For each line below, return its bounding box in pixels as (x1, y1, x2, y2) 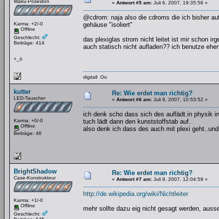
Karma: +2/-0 (14, 21, 43, 26)
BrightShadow (14, 168, 57, 175)
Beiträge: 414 (14, 40, 44, 45)
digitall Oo (83, 74, 107, 80)
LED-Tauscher (14, 95, 45, 101)
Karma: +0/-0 (14, 118, 43, 123)
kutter (14, 88, 31, 95)
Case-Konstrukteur (14, 175, 56, 180)
